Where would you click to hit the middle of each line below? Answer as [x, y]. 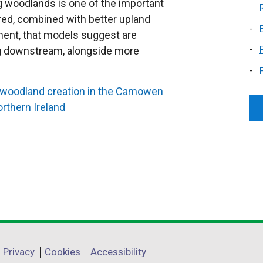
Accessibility [118, 252]
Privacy [19, 252]
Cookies [63, 252]
